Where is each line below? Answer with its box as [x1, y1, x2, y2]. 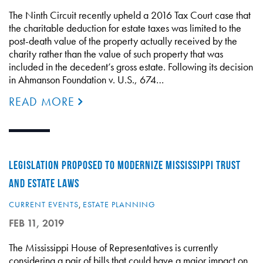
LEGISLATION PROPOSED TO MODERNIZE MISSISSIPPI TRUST [9, 159, 241, 171]
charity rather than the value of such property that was [9, 47, 223, 60]
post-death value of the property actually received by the [9, 34, 237, 48]
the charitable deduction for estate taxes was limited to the [9, 21, 241, 35]
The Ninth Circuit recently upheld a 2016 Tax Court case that [9, 8, 251, 22]
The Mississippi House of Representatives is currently [9, 241, 218, 254]
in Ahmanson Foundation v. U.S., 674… [9, 73, 164, 86]
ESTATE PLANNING [83, 199, 156, 210]
